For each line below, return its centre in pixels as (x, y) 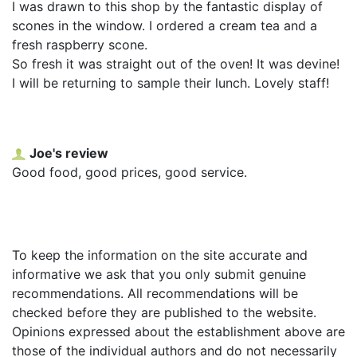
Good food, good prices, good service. (129, 172)
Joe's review (69, 153)
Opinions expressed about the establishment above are (178, 331)
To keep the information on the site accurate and (160, 255)
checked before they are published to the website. (164, 312)
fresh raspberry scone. (80, 44)
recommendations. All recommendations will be (155, 293)
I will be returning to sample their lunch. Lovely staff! (171, 82)
